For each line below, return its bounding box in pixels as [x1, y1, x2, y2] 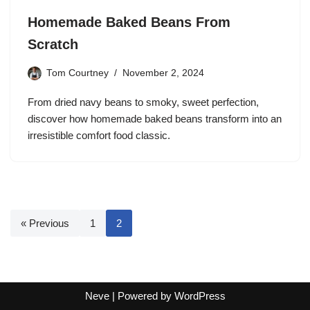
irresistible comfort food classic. [28, 129, 170, 142]
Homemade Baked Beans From [28, 15, 230, 30]
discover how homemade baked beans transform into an [28, 113, 282, 125]
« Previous [21, 217, 69, 230]
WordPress [174, 290, 226, 302]
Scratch [28, 37, 78, 53]
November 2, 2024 [122, 68, 204, 79]
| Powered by [109, 290, 174, 302]
